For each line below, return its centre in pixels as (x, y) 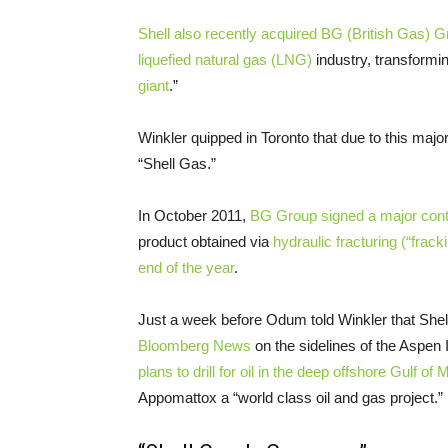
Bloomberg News (194, 345)
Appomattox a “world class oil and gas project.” (290, 397)
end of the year (186, 267)
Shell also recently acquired (229, 33)
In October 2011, (194, 215)
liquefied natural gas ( (207, 59)
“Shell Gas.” (177, 163)
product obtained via (205, 241)
